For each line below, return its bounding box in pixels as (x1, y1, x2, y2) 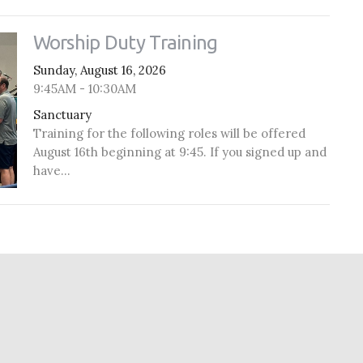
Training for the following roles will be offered (32, 125, 305, 141)
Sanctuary (32, 106, 92, 122)
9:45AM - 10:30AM (32, 81, 136, 97)
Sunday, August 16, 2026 (32, 62, 166, 79)
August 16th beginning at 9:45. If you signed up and (32, 143, 327, 160)
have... (32, 162, 70, 178)
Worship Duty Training (32, 32, 218, 54)
